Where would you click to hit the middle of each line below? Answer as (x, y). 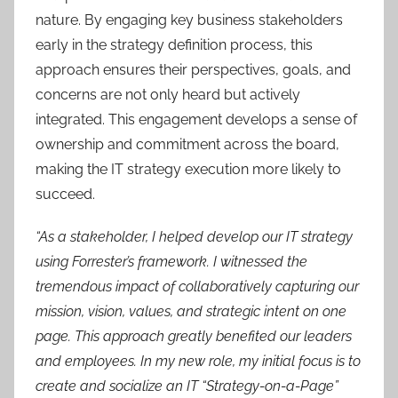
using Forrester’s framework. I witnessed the (171, 262)
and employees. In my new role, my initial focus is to (198, 361)
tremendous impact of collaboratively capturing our (197, 287)
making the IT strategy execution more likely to (188, 169)
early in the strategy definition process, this (174, 45)
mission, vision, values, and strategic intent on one (191, 311)
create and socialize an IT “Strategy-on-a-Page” (187, 386)
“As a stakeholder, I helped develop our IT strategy (194, 237)
